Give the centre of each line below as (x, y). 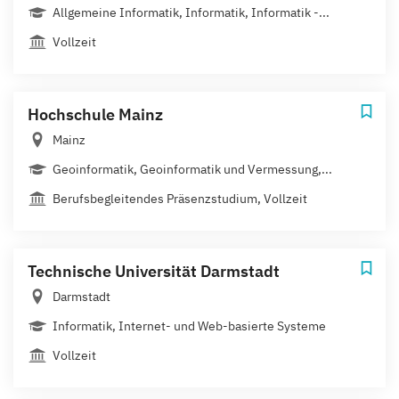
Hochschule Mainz (95, 115)
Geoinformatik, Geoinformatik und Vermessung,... (192, 170)
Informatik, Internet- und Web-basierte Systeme (189, 326)
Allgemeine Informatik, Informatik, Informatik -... (191, 13)
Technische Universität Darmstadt (154, 272)
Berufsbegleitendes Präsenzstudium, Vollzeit (180, 199)
